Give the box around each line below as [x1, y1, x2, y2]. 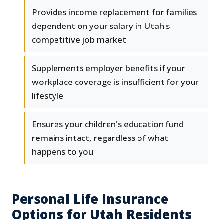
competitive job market [32, 34, 126, 46]
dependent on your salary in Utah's [32, 20, 170, 32]
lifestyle [32, 90, 63, 102]
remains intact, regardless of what [32, 132, 168, 144]
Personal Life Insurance [12, 190, 169, 208]
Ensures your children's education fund [32, 118, 184, 130]
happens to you [32, 146, 93, 158]
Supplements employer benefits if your [32, 62, 185, 74]
